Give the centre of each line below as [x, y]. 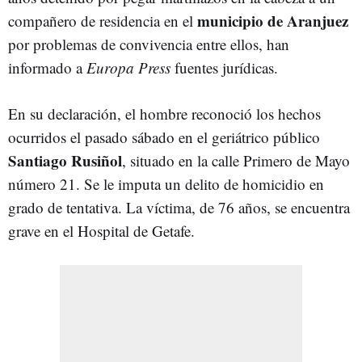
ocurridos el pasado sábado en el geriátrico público [164, 137]
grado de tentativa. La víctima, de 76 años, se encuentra [179, 207]
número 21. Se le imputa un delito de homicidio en [166, 184]
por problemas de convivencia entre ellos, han [149, 44]
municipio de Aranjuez [273, 21]
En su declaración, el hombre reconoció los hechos [164, 114]
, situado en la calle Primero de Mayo [236, 160]
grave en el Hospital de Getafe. [101, 231]
